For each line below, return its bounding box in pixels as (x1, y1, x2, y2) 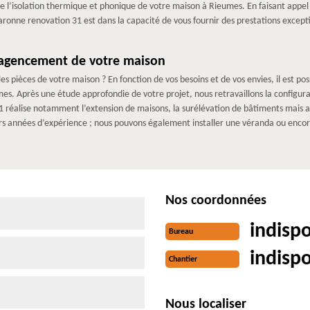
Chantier (169, 255, 197, 264)
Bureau (169, 228, 193, 237)
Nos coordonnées (165, 193, 266, 208)
